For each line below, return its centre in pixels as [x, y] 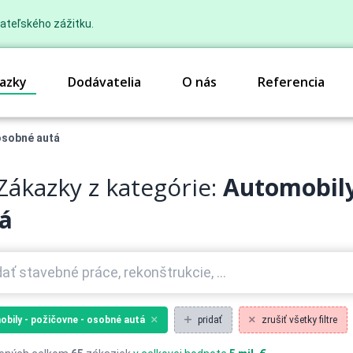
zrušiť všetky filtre [299, 320]
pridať [210, 320]
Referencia [291, 82]
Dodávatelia [104, 82]
